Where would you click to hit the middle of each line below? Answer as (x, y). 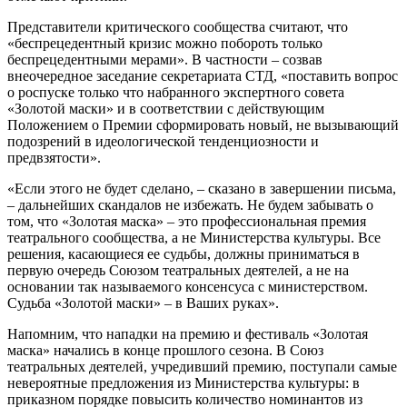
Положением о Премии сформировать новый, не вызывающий (203, 124)
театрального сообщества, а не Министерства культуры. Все (194, 237)
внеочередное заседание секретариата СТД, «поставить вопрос (203, 75)
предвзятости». (54, 157)
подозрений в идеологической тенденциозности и (163, 141)
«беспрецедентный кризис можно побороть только (165, 43)
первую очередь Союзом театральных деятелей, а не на (178, 270)
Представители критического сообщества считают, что (178, 26)
